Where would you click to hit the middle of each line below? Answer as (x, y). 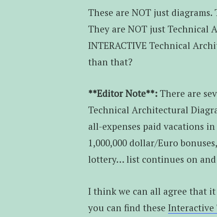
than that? (110, 62)
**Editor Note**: (124, 93)
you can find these (128, 207)
